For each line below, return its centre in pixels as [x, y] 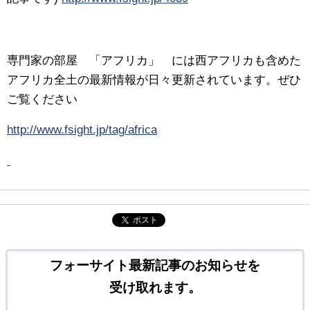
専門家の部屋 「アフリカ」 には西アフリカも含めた [154, 60]
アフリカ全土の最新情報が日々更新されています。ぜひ [154, 80]
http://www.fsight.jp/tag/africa [82, 130]
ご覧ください [42, 99]
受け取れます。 [155, 287]
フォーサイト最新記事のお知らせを [155, 265]
